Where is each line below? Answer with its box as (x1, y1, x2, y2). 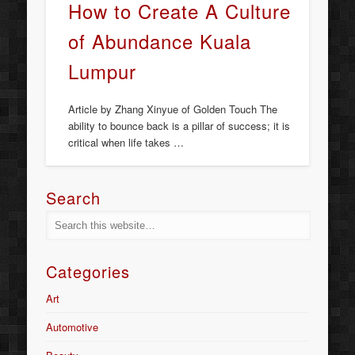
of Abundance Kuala (68, 26, 252, 55)
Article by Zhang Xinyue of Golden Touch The (68, 101, 278, 116)
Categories (46, 260, 131, 284)
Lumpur (68, 56, 137, 85)
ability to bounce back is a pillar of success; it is (68, 117, 291, 133)
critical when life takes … (68, 134, 185, 150)
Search (46, 186, 101, 210)
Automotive (46, 319, 99, 335)
